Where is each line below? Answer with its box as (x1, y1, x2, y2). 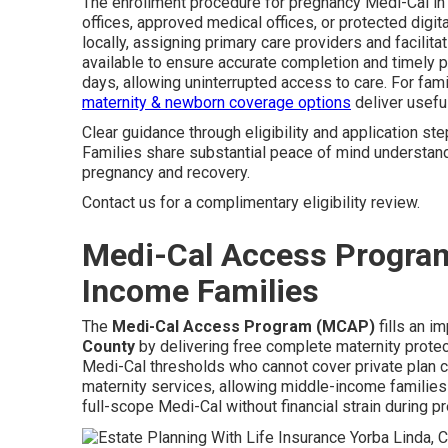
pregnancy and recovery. (82, 163, 250, 182)
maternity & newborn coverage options (82, 93, 351, 112)
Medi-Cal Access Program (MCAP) (112, 317, 375, 336)
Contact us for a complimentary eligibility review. (82, 193, 420, 212)
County (82, 337, 135, 356)
